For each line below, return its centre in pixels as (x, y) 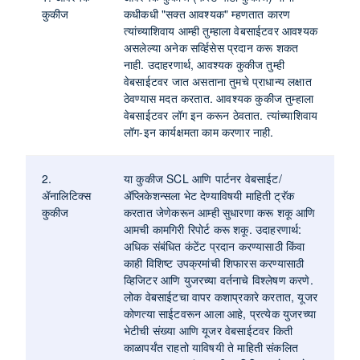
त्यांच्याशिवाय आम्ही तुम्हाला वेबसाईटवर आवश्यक (221, 31)
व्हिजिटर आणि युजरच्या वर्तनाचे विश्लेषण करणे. (219, 280)
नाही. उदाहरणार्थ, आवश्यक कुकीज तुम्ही (204, 64)
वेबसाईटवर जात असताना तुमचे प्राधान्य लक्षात (218, 81)
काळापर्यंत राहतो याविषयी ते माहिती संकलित (211, 347)
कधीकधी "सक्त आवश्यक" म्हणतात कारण (207, 14)
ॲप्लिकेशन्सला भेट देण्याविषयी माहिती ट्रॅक (209, 195)
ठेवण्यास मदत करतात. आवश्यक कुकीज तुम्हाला (219, 98)
